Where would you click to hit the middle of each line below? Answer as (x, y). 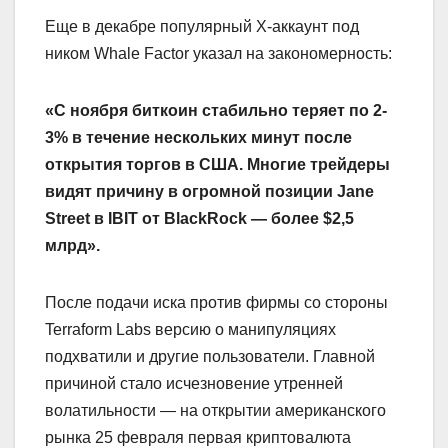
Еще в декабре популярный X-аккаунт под (202, 26)
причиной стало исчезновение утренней (194, 383)
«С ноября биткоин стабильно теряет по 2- (216, 110)
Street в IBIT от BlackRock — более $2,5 (199, 218)
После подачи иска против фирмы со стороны (216, 302)
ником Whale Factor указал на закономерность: (218, 53)
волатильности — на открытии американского (215, 410)
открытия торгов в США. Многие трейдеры (217, 164)
